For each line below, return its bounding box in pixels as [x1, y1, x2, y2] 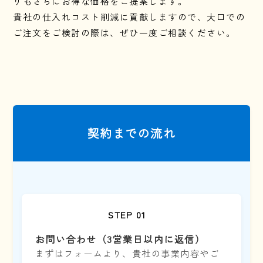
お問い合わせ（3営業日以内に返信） [35, 232, 205, 247]
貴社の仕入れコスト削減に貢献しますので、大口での [13, 10, 246, 23]
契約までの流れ [87, 124, 176, 141]
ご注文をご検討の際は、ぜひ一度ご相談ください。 [13, 26, 236, 39]
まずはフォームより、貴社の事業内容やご [35, 247, 220, 260]
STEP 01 [108, 208, 146, 221]
